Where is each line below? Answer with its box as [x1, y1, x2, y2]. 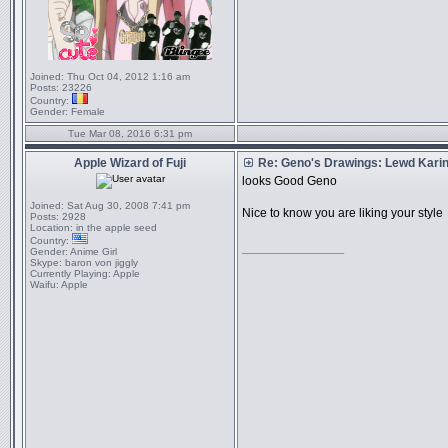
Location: [30, 222, 73, 233]
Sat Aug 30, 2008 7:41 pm [64, 200, 190, 211]
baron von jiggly [62, 257, 138, 268]
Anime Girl [68, 246, 117, 257]
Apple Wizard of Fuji [74, 156, 186, 170]
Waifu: [30, 279, 59, 290]
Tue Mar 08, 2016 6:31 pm [68, 128, 192, 139]
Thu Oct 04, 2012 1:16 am [64, 71, 190, 82]
